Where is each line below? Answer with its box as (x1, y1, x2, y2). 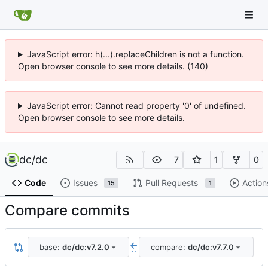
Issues (72, 178, 98, 188)
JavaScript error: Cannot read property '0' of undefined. (26, 100, 246, 111)
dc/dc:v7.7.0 (187, 242, 234, 252)
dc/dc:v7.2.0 (62, 242, 109, 252)
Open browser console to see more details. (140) (18, 61, 208, 71)
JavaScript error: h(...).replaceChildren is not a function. (26, 49, 244, 59)
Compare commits (5, 202, 130, 220)
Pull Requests (145, 178, 198, 188)
